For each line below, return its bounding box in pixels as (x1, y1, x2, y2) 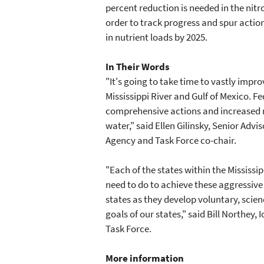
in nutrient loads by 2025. (105, 30, 207, 44)
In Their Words (105, 60, 170, 73)
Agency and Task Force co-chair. (105, 133, 236, 147)
